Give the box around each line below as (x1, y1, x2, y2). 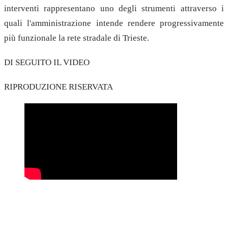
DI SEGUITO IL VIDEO (4, 57, 90, 67)
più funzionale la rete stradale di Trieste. (4, 33, 149, 43)
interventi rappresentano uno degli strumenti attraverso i (4, 4, 224, 14)
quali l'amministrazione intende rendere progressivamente (4, 18, 224, 28)
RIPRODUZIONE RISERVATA (4, 81, 113, 92)
